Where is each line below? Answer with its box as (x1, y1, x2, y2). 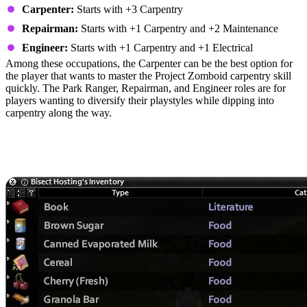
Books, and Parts (5, 154, 145, 177)
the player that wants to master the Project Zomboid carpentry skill (5, 70, 291, 82)
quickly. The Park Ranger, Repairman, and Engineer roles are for (5, 82, 286, 94)
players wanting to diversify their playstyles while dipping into (5, 95, 274, 106)
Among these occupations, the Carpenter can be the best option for (5, 58, 293, 69)
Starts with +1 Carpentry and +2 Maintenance (78, 23, 278, 34)
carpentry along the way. (5, 107, 112, 119)
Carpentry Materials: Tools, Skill (5, 132, 274, 155)
